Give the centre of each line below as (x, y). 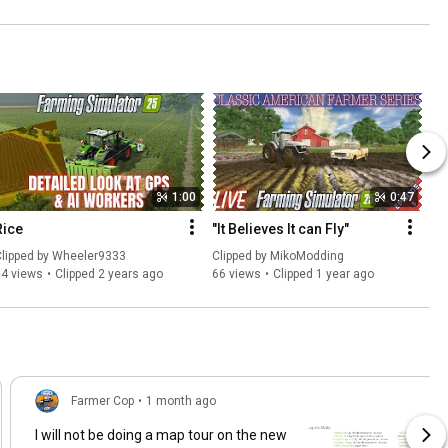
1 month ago (181, 400)
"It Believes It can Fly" (280, 228)
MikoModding (307, 255)
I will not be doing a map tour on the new (161, 434)
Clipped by (241, 255)
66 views (236, 273)
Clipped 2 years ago (109, 273)
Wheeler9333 (89, 255)
